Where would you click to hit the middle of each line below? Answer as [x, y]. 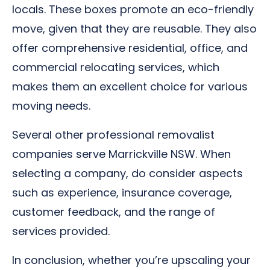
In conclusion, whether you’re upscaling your [131, 260]
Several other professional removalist [113, 135]
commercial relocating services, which [116, 67]
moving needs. [51, 106]
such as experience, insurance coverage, [122, 193]
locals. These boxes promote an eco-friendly [133, 9]
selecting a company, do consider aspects [127, 173]
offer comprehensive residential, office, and [130, 48]
